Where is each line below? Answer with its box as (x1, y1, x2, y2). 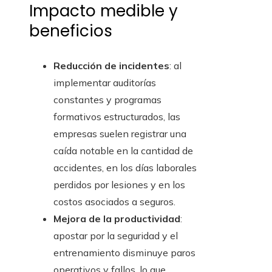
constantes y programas (53, 93, 161, 106)
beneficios (29, 20, 112, 42)
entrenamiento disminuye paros (53, 246, 195, 259)
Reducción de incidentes (53, 59, 169, 72)
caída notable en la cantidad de (53, 144, 193, 157)
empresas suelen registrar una (53, 127, 186, 140)
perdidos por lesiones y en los (53, 178, 185, 191)
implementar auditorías (53, 76, 156, 89)
